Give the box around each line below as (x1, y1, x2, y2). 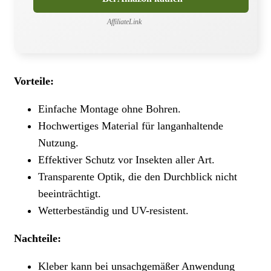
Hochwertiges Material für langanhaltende (38, 119, 223, 132)
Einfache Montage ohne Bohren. (38, 102, 181, 115)
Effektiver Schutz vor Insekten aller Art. (38, 153, 215, 166)
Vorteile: (14, 74, 54, 87)
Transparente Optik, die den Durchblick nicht (38, 170, 237, 183)
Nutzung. (38, 136, 79, 149)
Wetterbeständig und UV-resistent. (38, 204, 189, 217)
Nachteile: (14, 232, 61, 244)
